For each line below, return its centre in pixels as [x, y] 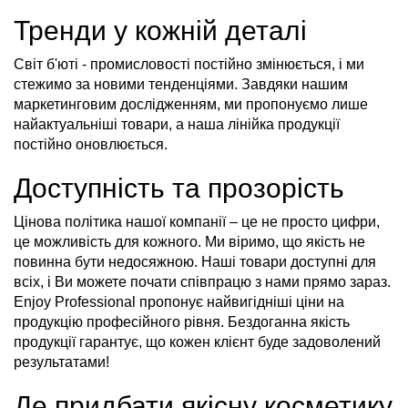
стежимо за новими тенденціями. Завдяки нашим [181, 84]
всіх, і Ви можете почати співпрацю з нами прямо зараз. [202, 281]
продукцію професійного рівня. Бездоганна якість [182, 321]
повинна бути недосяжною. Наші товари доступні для [195, 261]
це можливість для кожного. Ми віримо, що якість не [189, 241]
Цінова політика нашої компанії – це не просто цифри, [197, 221]
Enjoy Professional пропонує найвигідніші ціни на [179, 301]
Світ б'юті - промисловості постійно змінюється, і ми [189, 64]
